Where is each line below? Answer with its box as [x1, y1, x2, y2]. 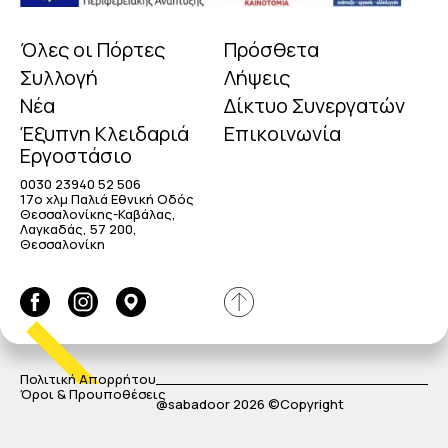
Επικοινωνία [224, 119, 341, 147]
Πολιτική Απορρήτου [20, 370, 156, 389]
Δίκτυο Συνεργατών [224, 91, 405, 119]
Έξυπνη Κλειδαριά [20, 119, 189, 147]
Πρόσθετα [224, 35, 319, 63]
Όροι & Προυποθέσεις [20, 385, 166, 404]
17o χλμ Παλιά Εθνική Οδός [20, 189, 194, 208]
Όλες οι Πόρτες [20, 35, 165, 63]
